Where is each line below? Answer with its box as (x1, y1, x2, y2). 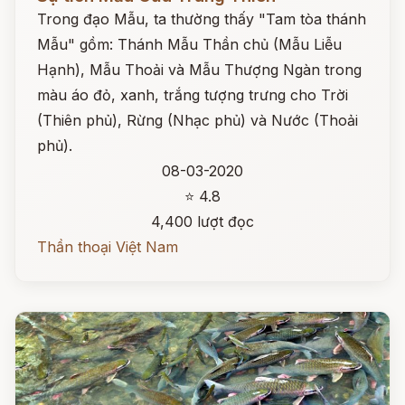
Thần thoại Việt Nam (37, 238, 178, 256)
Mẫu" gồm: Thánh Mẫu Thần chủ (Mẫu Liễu (37, 35, 342, 53)
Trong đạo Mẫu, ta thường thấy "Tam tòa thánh (37, 10, 366, 28)
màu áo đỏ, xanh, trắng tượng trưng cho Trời (37, 86, 348, 104)
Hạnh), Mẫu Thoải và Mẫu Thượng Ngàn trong (37, 61, 362, 79)
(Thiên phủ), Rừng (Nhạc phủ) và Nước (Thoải (37, 111, 358, 129)
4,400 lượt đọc (151, 212, 254, 231)
